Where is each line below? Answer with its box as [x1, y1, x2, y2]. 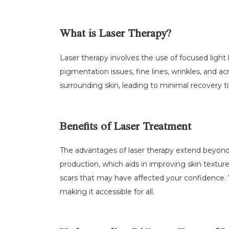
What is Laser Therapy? [60, 29, 171, 41]
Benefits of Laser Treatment [60, 122, 191, 133]
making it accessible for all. [60, 187, 154, 197]
